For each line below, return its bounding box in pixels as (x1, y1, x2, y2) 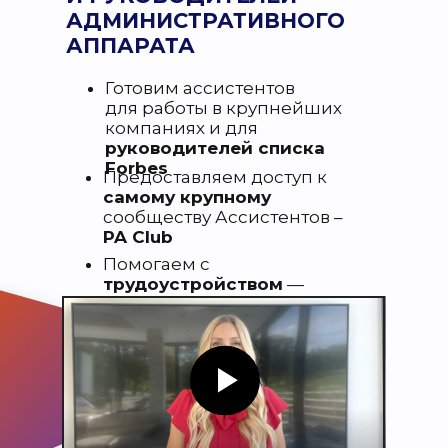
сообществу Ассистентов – (103, 206, 343, 227)
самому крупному (103, 186, 271, 207)
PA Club (103, 226, 173, 247)
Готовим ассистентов (105, 77, 295, 98)
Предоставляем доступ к (103, 166, 327, 187)
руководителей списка (105, 137, 325, 158)
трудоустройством (103, 273, 283, 294)
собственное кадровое (103, 293, 311, 314)
